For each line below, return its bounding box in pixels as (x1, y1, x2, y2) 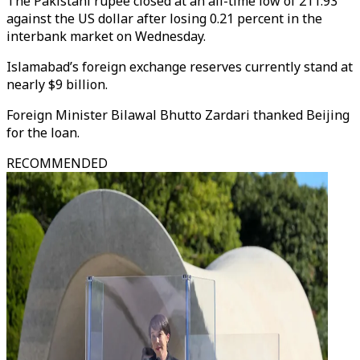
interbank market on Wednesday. (6, 27, 206, 45)
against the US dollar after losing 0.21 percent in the (6, 10, 322, 27)
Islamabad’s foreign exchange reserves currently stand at (6, 58, 353, 76)
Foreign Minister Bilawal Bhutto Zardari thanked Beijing (6, 106, 350, 124)
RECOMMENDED (6, 154, 108, 172)
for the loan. (6, 124, 80, 141)
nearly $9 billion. (6, 76, 108, 93)
